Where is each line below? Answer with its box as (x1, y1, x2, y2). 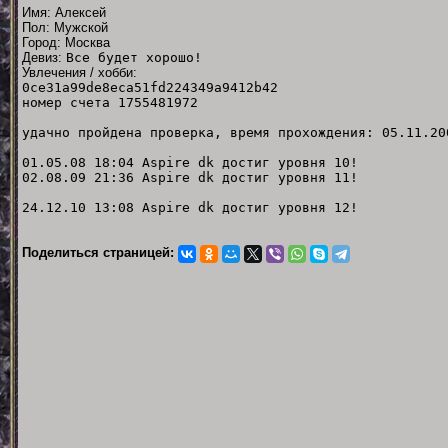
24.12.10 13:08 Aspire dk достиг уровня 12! (22, 199, 358, 215)
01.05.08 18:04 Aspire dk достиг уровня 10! (22, 154, 406, 170)
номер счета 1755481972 (22, 94, 198, 110)
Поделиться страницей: (22, 244, 178, 260)
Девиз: (22, 49, 66, 65)
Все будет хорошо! (66, 49, 202, 65)
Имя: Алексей (22, 4, 106, 20)
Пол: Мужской (22, 19, 108, 35)
